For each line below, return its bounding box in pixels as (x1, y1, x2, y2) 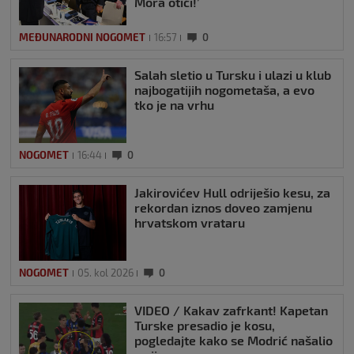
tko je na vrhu (134, 97, 214, 113)
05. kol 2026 (77, 266, 134, 280)
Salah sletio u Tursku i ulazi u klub (134, 67, 331, 83)
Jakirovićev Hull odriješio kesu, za (134, 185, 330, 201)
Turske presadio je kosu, (134, 318, 275, 333)
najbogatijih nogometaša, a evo (134, 82, 314, 98)
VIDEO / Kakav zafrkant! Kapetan (134, 303, 328, 318)
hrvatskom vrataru (134, 215, 245, 231)
